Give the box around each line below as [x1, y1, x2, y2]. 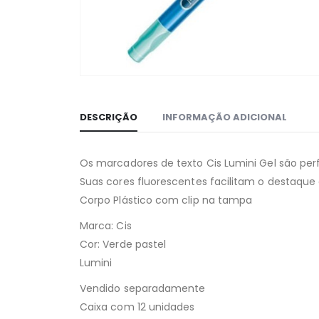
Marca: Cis [80, 218, 132, 233]
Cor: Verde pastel [80, 236, 167, 251]
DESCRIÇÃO [80, 110, 137, 124]
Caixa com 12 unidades [80, 299, 195, 314]
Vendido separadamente [80, 281, 206, 296]
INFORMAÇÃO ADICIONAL [162, 110, 287, 124]
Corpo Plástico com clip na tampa [80, 192, 253, 207]
